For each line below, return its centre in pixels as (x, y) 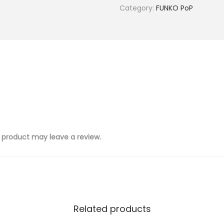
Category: (138, 8)
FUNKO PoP (174, 8)
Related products (112, 209)
